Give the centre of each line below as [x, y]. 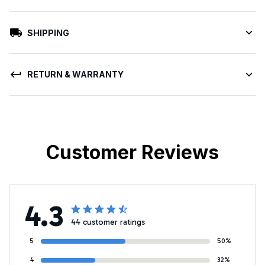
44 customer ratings [108, 222]
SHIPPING [48, 33]
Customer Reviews [132, 152]
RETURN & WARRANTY [75, 75]
